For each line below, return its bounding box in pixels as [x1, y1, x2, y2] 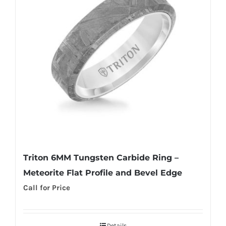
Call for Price [23, 183, 70, 192]
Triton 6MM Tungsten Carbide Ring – [23, 152, 179, 162]
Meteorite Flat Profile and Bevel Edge [23, 167, 182, 178]
